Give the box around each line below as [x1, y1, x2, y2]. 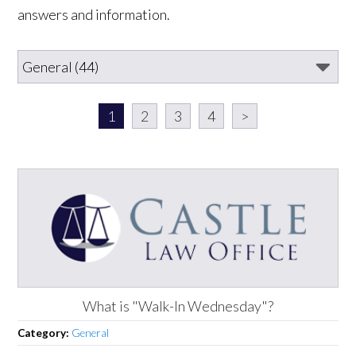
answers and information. [17, 5, 171, 23]
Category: [17, 326, 72, 339]
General [72, 326, 110, 339]
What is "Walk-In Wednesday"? [83, 296, 273, 315]
